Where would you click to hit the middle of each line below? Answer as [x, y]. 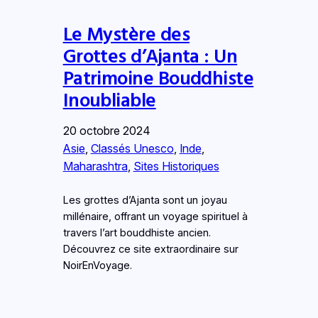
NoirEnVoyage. [97, 265]
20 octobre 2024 [106, 130]
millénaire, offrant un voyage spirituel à [155, 216]
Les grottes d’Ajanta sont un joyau [145, 200]
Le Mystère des [126, 33]
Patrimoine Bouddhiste [158, 77]
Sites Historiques [176, 166]
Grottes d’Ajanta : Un [150, 55]
